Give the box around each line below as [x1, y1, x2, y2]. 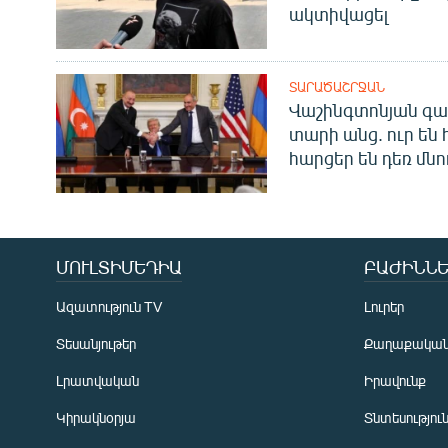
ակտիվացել [288, 3, 388, 26]
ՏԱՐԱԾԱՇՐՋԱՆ [288, 79, 385, 96]
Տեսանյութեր [56, 335, 136, 353]
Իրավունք [364, 372, 426, 390]
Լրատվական [56, 372, 139, 390]
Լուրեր [364, 298, 404, 316]
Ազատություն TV [56, 298, 162, 316]
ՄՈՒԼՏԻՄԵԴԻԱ [56, 256, 182, 279]
